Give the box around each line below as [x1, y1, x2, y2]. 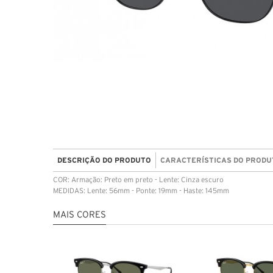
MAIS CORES [53, 210, 106, 219]
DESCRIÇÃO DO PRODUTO [57, 155, 151, 164]
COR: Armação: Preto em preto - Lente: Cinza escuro [53, 176, 224, 183]
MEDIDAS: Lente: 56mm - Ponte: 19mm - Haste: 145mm [53, 187, 229, 194]
